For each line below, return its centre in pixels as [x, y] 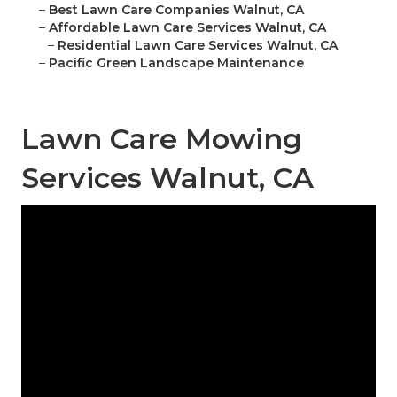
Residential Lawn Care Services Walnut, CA [198, 46]
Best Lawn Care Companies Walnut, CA [176, 10]
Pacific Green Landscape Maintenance [176, 63]
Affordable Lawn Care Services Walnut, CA [187, 28]
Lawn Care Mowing [162, 139]
